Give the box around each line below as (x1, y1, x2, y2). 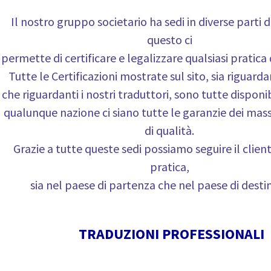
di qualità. (145, 123, 194, 138)
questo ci (146, 32, 192, 47)
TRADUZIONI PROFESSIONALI (78, 224, 264, 243)
